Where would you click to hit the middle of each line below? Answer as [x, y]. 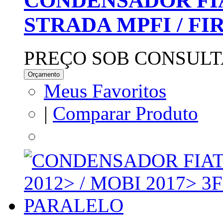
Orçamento [44, 74]
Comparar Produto [125, 113]
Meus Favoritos [105, 91]
